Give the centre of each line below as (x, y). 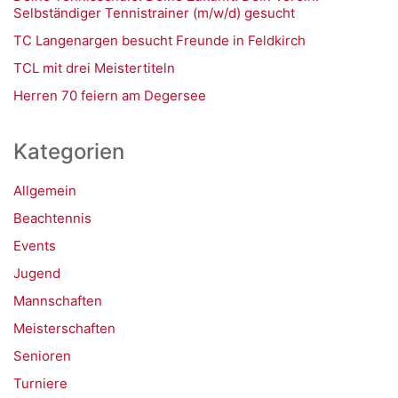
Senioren (42, 356)
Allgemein (45, 191)
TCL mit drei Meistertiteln (94, 68)
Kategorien (69, 151)
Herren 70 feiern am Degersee (110, 96)
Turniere (40, 383)
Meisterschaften (64, 328)
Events (35, 246)
